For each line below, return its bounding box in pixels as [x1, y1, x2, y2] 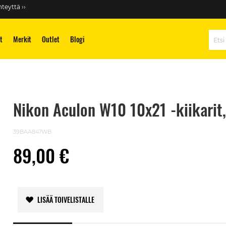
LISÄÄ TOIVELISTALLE [37, 194, 95, 205]
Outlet [42, 34, 60, 44]
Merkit [13, 34, 31, 44]
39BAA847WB [13, 128, 51, 135]
